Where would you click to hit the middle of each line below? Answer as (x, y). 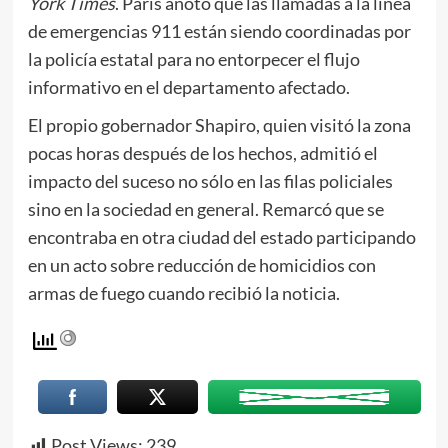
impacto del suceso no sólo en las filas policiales (210, 180)
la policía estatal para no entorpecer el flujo (193, 58)
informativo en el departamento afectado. (188, 86)
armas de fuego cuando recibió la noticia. (183, 292)
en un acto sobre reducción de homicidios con (201, 264)
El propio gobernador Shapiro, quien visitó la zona (219, 124)
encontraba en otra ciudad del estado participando (221, 236)
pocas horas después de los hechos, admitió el (202, 152)
